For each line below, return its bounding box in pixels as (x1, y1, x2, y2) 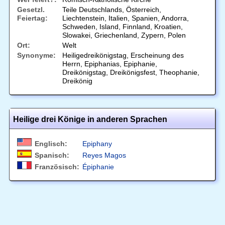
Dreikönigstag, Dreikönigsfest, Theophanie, (62, 68, 199, 77)
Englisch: (34, 140, 67, 148)
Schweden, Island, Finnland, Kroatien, (62, 23, 183, 31)
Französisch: (34, 163, 79, 171)
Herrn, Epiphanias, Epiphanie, (62, 60, 157, 68)
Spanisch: (34, 151, 69, 160)
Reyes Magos (82, 151, 126, 160)
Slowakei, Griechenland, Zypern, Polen (62, 31, 186, 40)
